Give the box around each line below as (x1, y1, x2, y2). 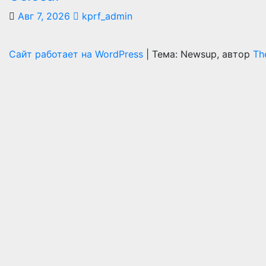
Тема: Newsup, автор (152, 48, 253, 61)
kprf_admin (79, 10, 132, 23)
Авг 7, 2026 (18, 10, 70, 23)
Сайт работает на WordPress (9, 48, 146, 61)
